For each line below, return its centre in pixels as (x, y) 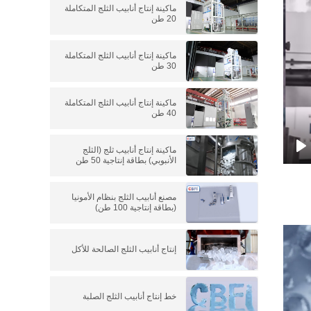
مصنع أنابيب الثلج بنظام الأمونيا (124, 197)
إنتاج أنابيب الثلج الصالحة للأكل (124, 250)
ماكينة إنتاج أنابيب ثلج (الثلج (130, 150)
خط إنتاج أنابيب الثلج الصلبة (130, 297)
